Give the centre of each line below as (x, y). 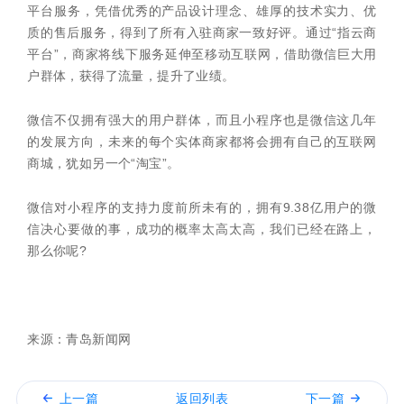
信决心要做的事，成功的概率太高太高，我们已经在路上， (202, 229)
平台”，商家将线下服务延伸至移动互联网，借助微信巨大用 (202, 55)
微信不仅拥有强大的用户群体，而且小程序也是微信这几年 (202, 121)
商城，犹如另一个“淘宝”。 (104, 164)
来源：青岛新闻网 (79, 340)
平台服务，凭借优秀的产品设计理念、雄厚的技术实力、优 (202, 12)
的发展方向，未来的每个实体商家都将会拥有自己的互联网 (202, 142)
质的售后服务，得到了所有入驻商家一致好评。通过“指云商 (202, 33)
